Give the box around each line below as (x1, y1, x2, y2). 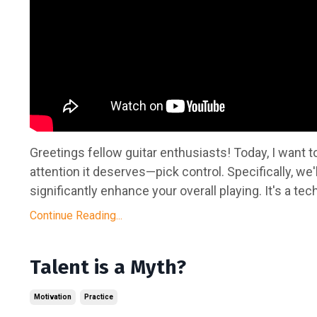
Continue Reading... (30, 209, 122, 223)
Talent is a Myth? (30, 255, 186, 279)
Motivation (34, 293, 71, 301)
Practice (84, 293, 113, 301)
